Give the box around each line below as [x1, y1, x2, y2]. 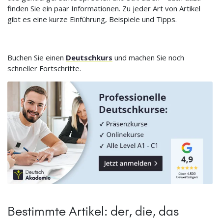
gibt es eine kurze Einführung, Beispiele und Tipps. [7, 14, 177, 24]
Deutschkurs [66, 52, 112, 62]
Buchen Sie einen [7, 52, 66, 62]
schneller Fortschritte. [7, 63, 81, 73]
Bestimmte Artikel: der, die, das [7, 203, 179, 219]
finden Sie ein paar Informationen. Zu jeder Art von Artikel [7, 3, 200, 13]
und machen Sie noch [112, 52, 184, 62]
